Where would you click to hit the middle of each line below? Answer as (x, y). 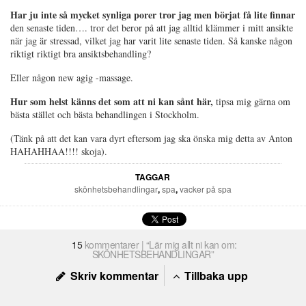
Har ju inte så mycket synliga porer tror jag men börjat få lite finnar (153, 14)
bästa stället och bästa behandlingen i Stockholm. (105, 114)
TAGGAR (153, 177)
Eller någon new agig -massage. (72, 77)
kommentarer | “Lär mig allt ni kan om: (159, 244)
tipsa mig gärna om (253, 101)
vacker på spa (205, 189)
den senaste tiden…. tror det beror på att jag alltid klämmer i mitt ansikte (152, 27)
